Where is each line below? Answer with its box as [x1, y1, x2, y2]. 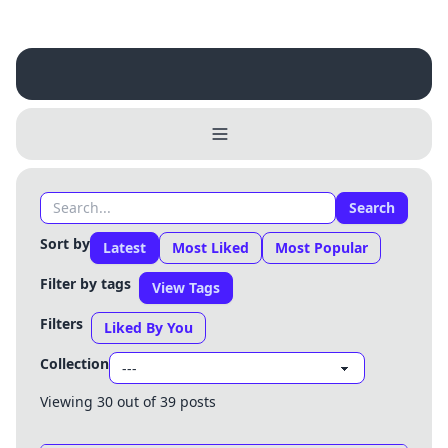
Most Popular [275, 238, 368, 257]
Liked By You [104, 318, 193, 337]
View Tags [152, 278, 220, 297]
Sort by [40, 234, 90, 253]
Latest [103, 238, 146, 257]
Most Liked [172, 238, 249, 257]
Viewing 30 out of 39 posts [40, 392, 216, 411]
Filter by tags [40, 274, 131, 293]
